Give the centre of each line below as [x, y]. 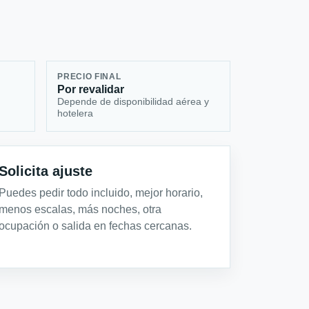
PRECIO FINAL [89, 77]
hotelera [76, 113]
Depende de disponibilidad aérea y [133, 102]
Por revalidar [91, 90]
